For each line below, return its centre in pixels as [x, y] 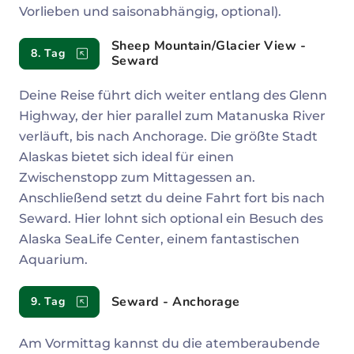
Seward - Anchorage [175, 301]
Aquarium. [53, 260]
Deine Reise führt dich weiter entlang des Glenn [173, 96]
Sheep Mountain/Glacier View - [208, 46]
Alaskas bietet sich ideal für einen [126, 157]
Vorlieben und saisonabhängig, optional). [150, 12]
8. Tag [48, 54]
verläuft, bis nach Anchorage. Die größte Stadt [168, 137]
